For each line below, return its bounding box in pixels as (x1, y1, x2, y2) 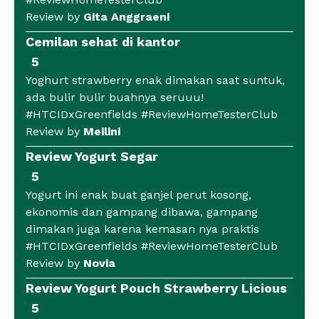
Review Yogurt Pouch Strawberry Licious (26, 281, 287, 296)
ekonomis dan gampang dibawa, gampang (26, 205, 258, 219)
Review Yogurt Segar (26, 149, 158, 164)
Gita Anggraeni (83, 10, 169, 24)
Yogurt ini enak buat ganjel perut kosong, (26, 188, 251, 202)
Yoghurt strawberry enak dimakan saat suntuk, (26, 73, 285, 88)
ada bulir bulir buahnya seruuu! (26, 90, 204, 105)
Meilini (83, 125, 120, 139)
